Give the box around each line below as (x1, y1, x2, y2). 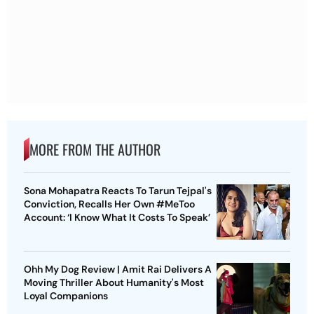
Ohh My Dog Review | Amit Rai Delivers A (24, 262, 212, 275)
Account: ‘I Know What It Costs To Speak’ (24, 210, 210, 224)
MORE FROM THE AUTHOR (29, 138, 161, 160)
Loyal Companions (24, 289, 108, 302)
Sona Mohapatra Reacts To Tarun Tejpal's (24, 184, 212, 197)
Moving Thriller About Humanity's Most (24, 275, 204, 289)
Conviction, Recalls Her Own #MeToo (24, 197, 195, 210)
